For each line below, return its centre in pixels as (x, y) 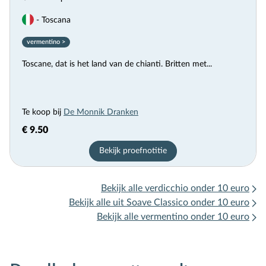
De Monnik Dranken (101, 113)
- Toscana (52, 20)
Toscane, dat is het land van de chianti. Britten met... (117, 64)
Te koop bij (43, 113)
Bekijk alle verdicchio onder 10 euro (175, 189)
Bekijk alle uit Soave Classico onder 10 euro (159, 203)
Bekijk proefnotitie (133, 151)
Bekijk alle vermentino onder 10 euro (173, 217)
